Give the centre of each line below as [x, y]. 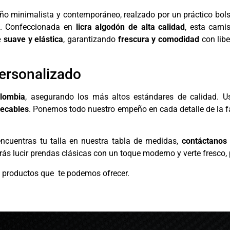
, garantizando [91, 40]
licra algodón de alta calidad [130, 27]
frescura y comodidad [159, 40]
